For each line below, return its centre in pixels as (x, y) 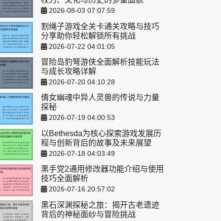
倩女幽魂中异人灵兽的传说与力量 (100, 98)
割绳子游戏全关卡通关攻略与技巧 (100, 26)
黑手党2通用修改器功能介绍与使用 (102, 169)
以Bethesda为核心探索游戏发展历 (101, 133)
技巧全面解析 (65, 179)
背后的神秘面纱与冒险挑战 (88, 214)
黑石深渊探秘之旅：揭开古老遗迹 (100, 205)
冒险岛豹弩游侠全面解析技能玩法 (100, 62)
